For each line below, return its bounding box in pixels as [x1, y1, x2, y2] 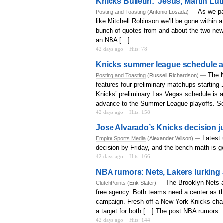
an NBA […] [96, 36, 130, 44]
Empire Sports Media [96, 135, 146, 141]
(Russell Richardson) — [146, 72, 206, 78]
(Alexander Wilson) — [146, 135, 200, 141]
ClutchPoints [96, 179, 126, 186]
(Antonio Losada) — [146, 8, 196, 15]
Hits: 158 [129, 109, 150, 115]
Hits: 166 [129, 153, 150, 159]
